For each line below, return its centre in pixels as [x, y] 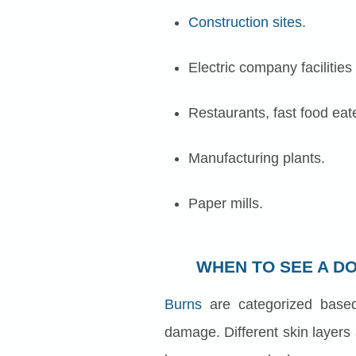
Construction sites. [247, 23]
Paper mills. [226, 204]
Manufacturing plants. [257, 159]
